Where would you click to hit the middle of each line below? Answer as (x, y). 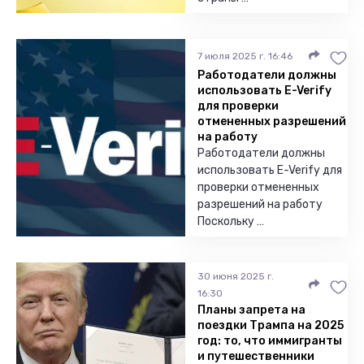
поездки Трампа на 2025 (271, 325)
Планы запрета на (251, 310)
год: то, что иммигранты (270, 341)
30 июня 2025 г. (236, 276)
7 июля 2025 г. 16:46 (245, 56)
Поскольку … (231, 221)
